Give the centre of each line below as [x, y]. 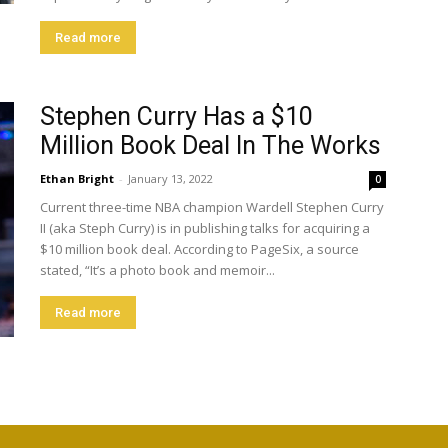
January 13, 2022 [170, 178]
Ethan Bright [77, 178]
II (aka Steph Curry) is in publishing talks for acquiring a [205, 228]
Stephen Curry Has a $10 [176, 116]
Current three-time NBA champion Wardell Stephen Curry [212, 207]
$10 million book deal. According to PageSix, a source [199, 249]
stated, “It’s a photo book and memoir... [157, 270]
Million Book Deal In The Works [210, 145]
